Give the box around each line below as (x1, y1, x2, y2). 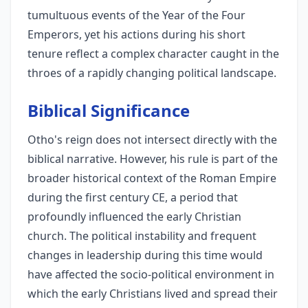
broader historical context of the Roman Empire (27, 170, 276, 186)
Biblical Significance (27, 99, 190, 122)
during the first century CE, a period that (27, 190, 238, 205)
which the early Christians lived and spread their (27, 286, 278, 301)
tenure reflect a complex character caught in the (27, 46, 279, 61)
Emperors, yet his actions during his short (27, 27, 245, 42)
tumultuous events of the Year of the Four (27, 8, 245, 23)
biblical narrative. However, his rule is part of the (27, 151, 278, 166)
